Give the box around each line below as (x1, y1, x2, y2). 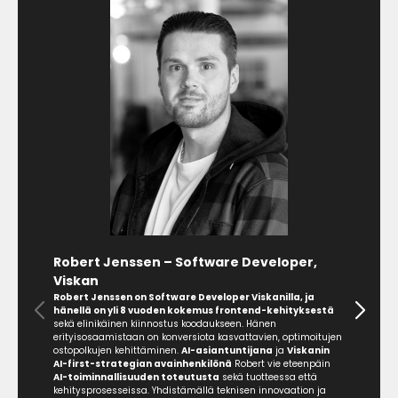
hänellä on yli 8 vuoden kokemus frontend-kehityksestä (53, 303, 334, 317)
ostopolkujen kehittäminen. (53, 343, 181, 357)
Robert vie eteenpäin (232, 356, 330, 370)
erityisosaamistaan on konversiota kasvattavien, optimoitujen (53, 330, 342, 344)
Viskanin (287, 343, 330, 357)
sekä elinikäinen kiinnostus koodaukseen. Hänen (53, 316, 276, 330)
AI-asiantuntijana (181, 343, 273, 357)
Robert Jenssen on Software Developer (53, 290, 251, 304)
